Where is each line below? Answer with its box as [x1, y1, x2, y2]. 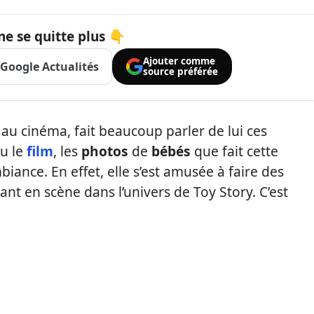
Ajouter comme [142, 55, 215, 67]
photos [81, 142, 128, 161]
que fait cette [191, 142, 278, 161]
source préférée [142, 65, 218, 78]
